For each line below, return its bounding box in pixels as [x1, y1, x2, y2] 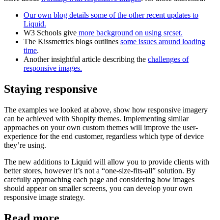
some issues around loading [120, 37, 205, 46]
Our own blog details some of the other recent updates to [24, 11, 198, 20]
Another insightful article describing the [24, 55, 148, 64]
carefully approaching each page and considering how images [4, 175, 194, 184]
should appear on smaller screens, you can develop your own [4, 184, 192, 192]
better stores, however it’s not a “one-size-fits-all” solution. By [4, 166, 195, 175]
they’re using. [4, 140, 46, 149]
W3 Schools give [24, 28, 77, 37]
